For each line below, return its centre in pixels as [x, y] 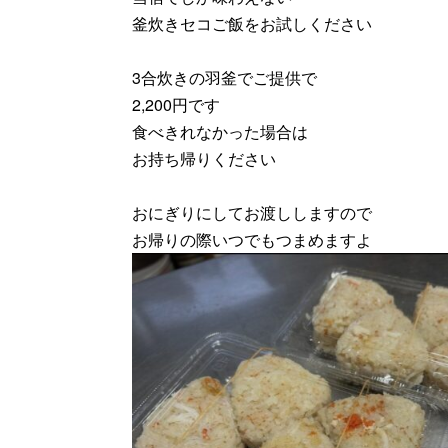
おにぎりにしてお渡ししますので [252, 213]
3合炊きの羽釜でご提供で [224, 78]
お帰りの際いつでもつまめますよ [252, 240]
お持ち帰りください [204, 159]
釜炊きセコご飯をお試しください [252, 24]
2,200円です [176, 105]
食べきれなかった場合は [220, 132]
